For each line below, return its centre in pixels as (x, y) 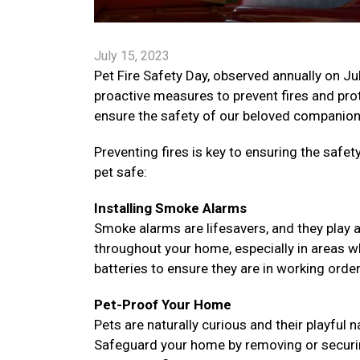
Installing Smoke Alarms (170, 208)
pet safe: (121, 172)
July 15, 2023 (132, 56)
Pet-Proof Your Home (164, 305)
